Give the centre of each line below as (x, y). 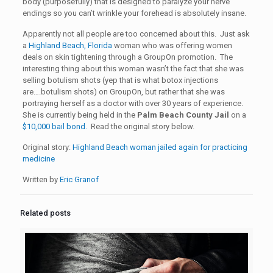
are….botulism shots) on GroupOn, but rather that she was (123, 92)
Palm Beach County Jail (182, 115)
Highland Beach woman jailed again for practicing (160, 147)
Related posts (45, 213)
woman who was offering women (173, 45)
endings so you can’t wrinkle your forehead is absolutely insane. (134, 13)
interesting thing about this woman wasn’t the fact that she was (133, 69)
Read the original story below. (140, 126)
